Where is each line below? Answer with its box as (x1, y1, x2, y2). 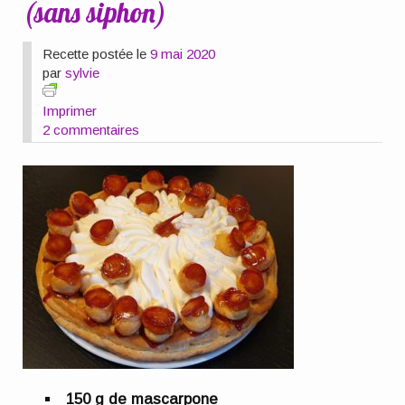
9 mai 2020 (150, 45, 216, 61)
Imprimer (42, 102, 98, 118)
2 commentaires (42, 121, 140, 137)
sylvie (65, 64, 100, 80)
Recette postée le (42, 45, 151, 61)
